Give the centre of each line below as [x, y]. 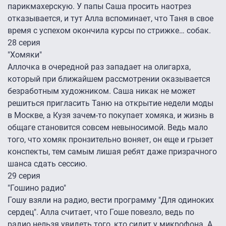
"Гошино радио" [37, 188]
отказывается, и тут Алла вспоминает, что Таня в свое [110, 19]
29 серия [24, 176]
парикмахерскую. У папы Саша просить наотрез [99, 7]
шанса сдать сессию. [47, 164]
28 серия [24, 43]
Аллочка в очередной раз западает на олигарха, [99, 67]
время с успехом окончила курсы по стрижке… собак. [109, 31]
